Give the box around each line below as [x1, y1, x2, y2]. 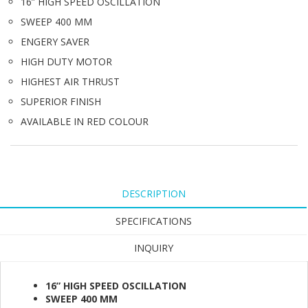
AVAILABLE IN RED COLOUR [21, 115, 148, 129]
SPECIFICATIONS [115, 214, 192, 228]
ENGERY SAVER [21, 35, 89, 49]
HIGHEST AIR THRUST [21, 75, 120, 89]
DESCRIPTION [121, 187, 186, 201]
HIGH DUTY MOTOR [21, 55, 112, 69]
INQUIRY [133, 241, 173, 255]
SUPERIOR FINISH [21, 95, 101, 109]
